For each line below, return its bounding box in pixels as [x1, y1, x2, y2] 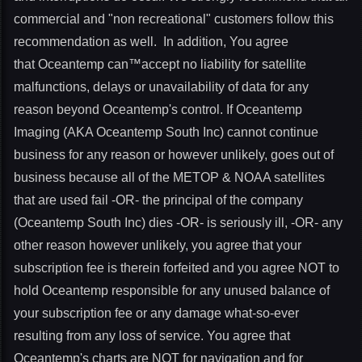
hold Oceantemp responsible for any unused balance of [14, 284, 330, 297]
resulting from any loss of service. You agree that [14, 329, 290, 343]
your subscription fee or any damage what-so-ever [14, 306, 299, 320]
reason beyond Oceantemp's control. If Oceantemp [14, 103, 302, 116]
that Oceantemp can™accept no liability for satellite [14, 57, 306, 71]
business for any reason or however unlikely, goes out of [14, 148, 334, 162]
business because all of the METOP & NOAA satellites [14, 170, 325, 184]
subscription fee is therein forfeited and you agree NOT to [14, 261, 339, 275]
